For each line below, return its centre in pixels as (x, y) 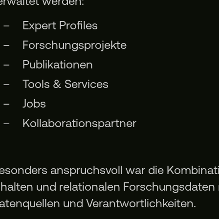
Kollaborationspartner (79, 123)
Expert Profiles (60, 25)
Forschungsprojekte (74, 45)
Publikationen (57, 65)
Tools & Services (65, 84)
